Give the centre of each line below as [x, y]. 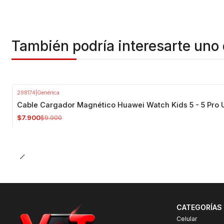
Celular [187, 218]
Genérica [48, 93]
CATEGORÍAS [199, 207]
